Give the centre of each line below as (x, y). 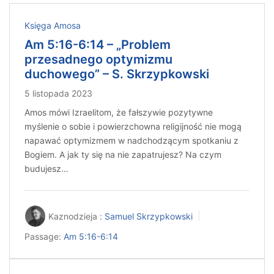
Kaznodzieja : (75, 217)
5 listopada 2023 (58, 94)
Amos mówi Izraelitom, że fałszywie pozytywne (119, 113)
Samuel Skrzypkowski (149, 217)
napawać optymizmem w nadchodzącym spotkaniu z (131, 141)
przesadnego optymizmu (98, 60)
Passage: (43, 237)
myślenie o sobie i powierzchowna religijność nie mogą (133, 127)
